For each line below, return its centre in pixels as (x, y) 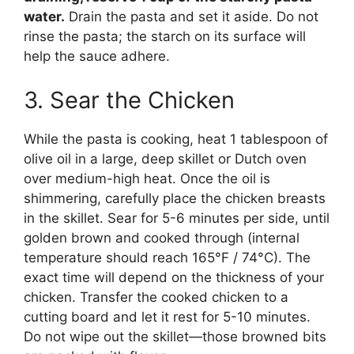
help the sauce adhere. (97, 56)
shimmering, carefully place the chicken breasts (175, 198)
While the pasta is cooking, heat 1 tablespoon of (176, 139)
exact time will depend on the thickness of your (174, 277)
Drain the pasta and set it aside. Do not (192, 17)
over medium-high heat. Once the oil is (147, 178)
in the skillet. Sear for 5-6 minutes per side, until (177, 218)
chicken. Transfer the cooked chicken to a (156, 297)
